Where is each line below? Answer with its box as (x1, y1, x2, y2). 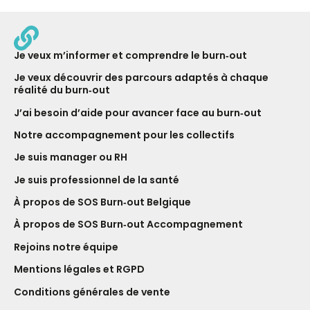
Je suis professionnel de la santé (14, 172, 179, 187)
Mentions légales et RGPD (14, 262, 145, 277)
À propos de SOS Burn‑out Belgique (14, 195, 191, 210)
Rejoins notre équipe (14, 239, 118, 254)
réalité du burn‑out (14, 83, 110, 98)
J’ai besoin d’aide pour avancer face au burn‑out (14, 105, 262, 120)
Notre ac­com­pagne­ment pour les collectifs (14, 127, 235, 142)
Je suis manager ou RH (14, 150, 127, 165)
